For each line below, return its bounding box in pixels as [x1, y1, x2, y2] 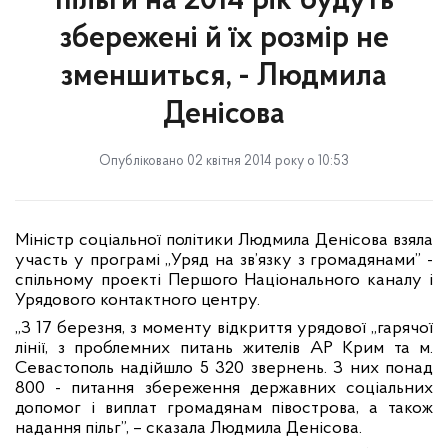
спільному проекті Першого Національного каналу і [15, 271, 433, 290]
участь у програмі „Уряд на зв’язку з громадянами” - [15, 251, 433, 270]
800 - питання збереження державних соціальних [15, 379, 433, 398]
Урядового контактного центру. [15, 291, 260, 310]
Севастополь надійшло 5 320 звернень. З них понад [15, 359, 433, 378]
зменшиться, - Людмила [61, 61, 387, 93]
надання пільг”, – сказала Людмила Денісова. [15, 419, 362, 438]
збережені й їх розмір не [59, 23, 389, 55]
